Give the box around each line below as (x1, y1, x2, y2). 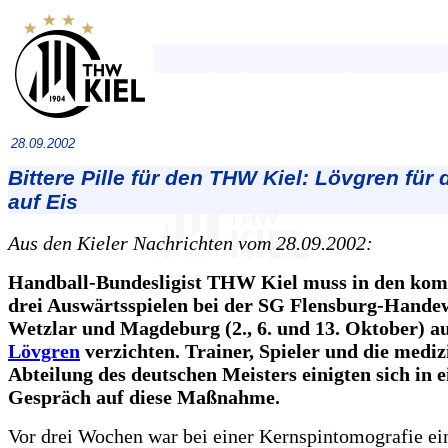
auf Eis (8, 190, 78, 213)
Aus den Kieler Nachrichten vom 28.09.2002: (8, 232, 373, 254)
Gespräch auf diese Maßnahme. (8, 386, 280, 408)
